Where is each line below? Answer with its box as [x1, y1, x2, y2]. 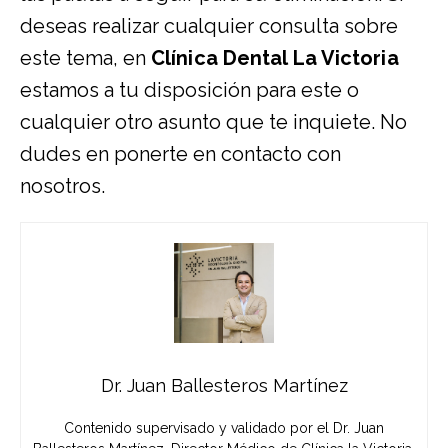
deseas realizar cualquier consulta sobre [20, 14, 398, 39]
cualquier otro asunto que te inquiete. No [20, 110, 407, 135]
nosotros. [20, 174, 105, 199]
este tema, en [20, 46, 151, 71]
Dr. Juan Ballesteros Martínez [100, 375, 348, 397]
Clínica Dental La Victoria [151, 46, 399, 71]
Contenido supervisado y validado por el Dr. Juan [64, 420, 384, 437]
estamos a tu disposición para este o [20, 78, 359, 103]
